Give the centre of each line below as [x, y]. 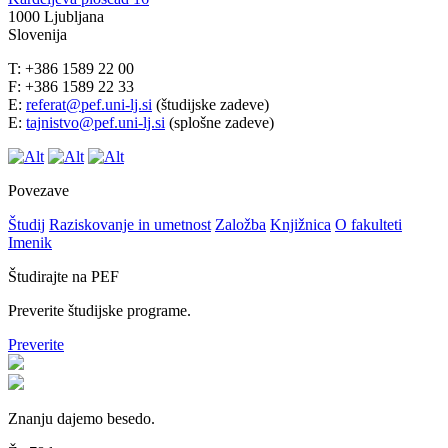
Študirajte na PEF [63, 276]
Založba [240, 224]
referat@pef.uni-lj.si [89, 104]
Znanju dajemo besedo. [81, 418]
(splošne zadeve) [219, 122]
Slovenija [37, 34]
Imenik [30, 242]
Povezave [38, 190]
